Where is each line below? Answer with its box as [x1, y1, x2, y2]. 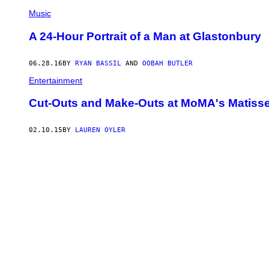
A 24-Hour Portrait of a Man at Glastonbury [29, 29, 261, 43]
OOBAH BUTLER [142, 59, 193, 67]
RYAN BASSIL [75, 59, 121, 67]
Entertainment [29, 75, 82, 85]
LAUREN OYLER [75, 126, 125, 134]
